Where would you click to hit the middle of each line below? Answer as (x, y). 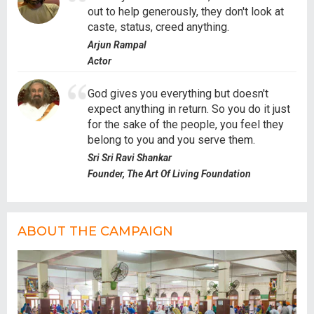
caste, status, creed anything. (158, 27)
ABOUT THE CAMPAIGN (95, 231)
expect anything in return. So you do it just (189, 109)
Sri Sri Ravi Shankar (130, 157)
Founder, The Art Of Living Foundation (169, 173)
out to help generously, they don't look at (186, 11)
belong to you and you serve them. (171, 139)
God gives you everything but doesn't (178, 93)
